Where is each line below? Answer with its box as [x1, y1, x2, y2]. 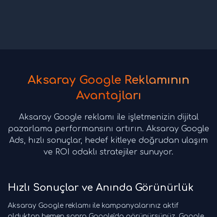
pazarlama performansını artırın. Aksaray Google [8, 124, 209, 134]
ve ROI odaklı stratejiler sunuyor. [44, 148, 173, 157]
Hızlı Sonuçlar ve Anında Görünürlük [8, 182, 194, 194]
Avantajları [76, 89, 141, 103]
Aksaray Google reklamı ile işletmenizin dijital [18, 113, 199, 122]
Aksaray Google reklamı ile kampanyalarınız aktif [8, 202, 178, 210]
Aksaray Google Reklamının [28, 74, 189, 87]
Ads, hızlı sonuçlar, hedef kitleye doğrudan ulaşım [9, 136, 208, 145]
